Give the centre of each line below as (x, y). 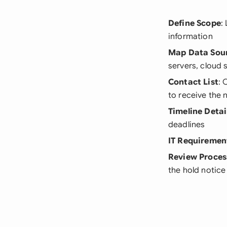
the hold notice (197, 170)
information (191, 36)
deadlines (187, 125)
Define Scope (195, 23)
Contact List (193, 82)
